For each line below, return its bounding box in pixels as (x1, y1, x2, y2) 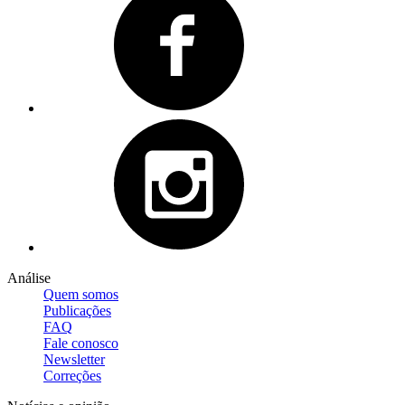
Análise (7, 269, 51, 286)
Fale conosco (43, 334, 118, 351)
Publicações (43, 302, 111, 318)
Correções (43, 367, 101, 383)
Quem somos (43, 286, 118, 302)
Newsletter (43, 351, 105, 367)
